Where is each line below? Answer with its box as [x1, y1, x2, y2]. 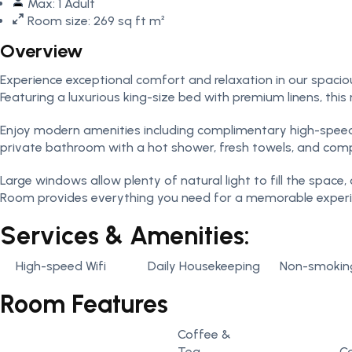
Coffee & [178, 327, 231, 342]
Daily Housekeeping [148, 258, 260, 273]
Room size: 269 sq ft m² [27, 13, 166, 28]
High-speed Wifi [16, 258, 106, 273]
